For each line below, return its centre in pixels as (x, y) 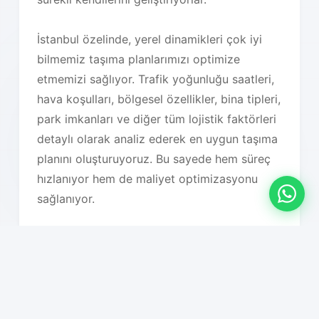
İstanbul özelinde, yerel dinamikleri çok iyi (150, 39)
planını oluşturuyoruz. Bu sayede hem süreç (154, 158)
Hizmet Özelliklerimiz (127, 291)
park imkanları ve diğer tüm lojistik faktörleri (157, 119)
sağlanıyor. (66, 198)
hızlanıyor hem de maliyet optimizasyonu (148, 178)
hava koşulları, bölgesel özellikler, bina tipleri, (159, 99)
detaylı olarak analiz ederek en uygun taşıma (158, 138)
